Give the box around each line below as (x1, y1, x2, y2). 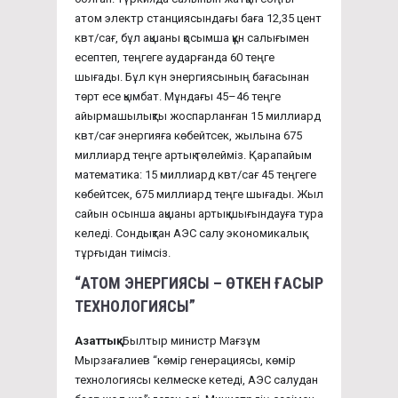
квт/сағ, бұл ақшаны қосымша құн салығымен (75, 30, 309, 44)
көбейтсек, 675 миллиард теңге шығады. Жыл (75, 187, 323, 201)
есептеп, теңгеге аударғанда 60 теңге (75, 50, 275, 64)
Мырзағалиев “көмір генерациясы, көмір (75, 353, 296, 367)
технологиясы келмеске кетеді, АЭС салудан (75, 372, 318, 386)
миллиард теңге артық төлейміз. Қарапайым (75, 147, 312, 162)
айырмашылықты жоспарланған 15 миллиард (75, 108, 321, 123)
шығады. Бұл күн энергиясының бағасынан (75, 69, 309, 84)
